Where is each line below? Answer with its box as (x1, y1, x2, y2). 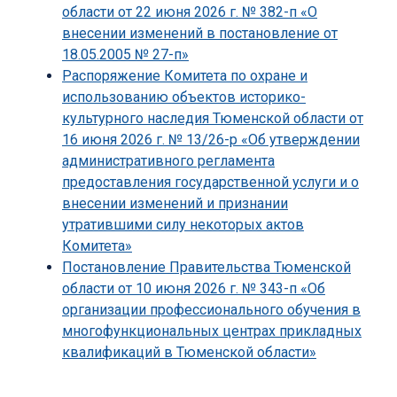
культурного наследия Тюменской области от (62, 110, 363, 128)
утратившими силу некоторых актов (62, 216, 304, 234)
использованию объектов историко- (62, 89, 306, 106)
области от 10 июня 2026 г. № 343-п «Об (62, 280, 325, 298)
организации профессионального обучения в (62, 301, 361, 319)
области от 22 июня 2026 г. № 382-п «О (62, 4, 317, 21)
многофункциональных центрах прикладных (62, 323, 362, 340)
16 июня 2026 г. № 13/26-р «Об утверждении (62, 131, 360, 149)
